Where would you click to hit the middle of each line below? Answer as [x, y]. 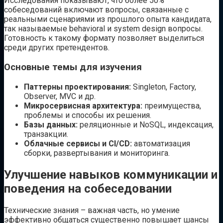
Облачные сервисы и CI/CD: [78, 143]
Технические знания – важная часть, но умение [92, 210]
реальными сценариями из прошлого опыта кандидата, [108, 19]
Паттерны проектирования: [77, 87]
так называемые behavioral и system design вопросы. [103, 29]
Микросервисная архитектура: [83, 106]
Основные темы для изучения [73, 67]
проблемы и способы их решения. [88, 115]
